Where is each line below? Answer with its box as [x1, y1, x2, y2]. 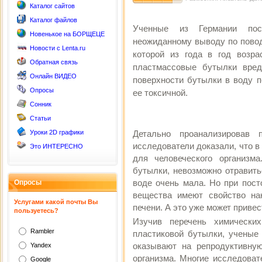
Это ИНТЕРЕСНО [30, 143, 83, 150]
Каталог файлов [30, 16, 77, 23]
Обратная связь [30, 58, 78, 65]
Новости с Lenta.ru [30, 44, 85, 51]
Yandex [30, 242, 51, 249]
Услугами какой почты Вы [14, 198, 98, 205]
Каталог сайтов [30, 2, 75, 9]
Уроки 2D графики [30, 129, 84, 136]
